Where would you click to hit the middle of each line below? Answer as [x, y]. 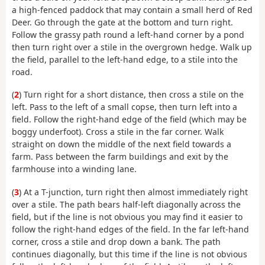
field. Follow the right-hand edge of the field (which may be [129, 119]
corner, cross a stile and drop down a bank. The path [116, 241]
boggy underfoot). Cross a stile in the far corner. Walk [118, 132]
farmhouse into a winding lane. [74, 169]
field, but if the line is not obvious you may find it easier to [127, 216]
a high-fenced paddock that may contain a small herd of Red [132, 9]
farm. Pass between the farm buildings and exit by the [120, 157]
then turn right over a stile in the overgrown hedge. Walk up [132, 47]
